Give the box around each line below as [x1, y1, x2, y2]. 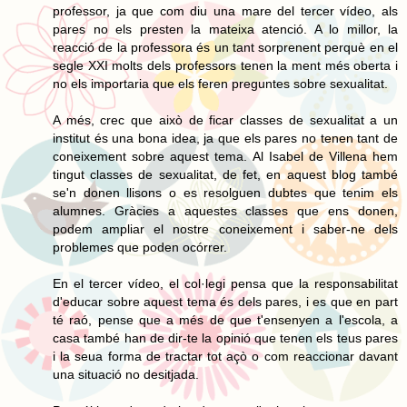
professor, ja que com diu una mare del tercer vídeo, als [53, 3, 398, 18]
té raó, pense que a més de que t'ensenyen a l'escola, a [53, 312, 398, 327]
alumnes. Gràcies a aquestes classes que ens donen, [53, 203, 398, 218]
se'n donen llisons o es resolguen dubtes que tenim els [53, 184, 398, 200]
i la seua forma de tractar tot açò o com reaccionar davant [53, 348, 398, 363]
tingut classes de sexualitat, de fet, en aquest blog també [53, 166, 398, 182]
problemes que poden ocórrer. [53, 239, 227, 254]
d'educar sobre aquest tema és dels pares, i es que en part [53, 293, 398, 309]
